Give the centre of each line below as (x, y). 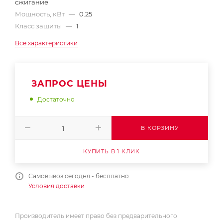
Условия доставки (56, 186)
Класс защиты (39, 26)
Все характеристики (46, 43)
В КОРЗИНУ (160, 128)
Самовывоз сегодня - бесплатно (79, 176)
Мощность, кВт (41, 14)
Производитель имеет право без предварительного (96, 216)
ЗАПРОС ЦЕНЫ (69, 84)
